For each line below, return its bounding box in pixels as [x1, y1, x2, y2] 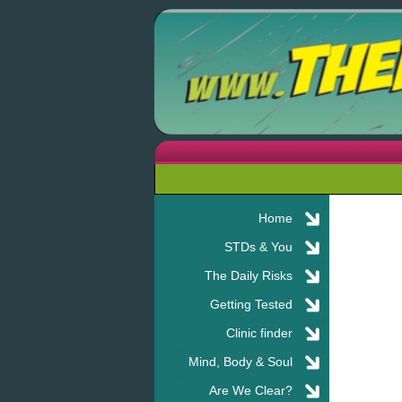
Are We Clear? [209, 382, 293, 398]
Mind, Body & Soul [188, 354, 293, 369]
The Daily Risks [205, 267, 293, 283]
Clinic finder [226, 325, 293, 340]
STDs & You [224, 239, 293, 254]
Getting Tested [210, 296, 293, 311]
